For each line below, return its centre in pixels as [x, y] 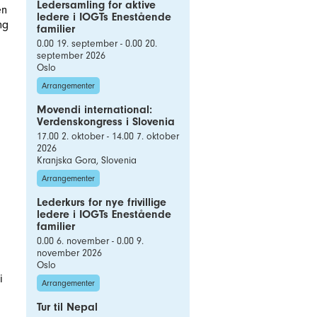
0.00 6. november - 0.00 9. [90, 241]
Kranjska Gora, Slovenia [87, 160]
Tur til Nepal [67, 307]
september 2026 [71, 56]
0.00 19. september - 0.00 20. [97, 44]
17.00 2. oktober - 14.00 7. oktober [108, 136]
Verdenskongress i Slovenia [106, 122]
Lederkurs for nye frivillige [102, 202]
